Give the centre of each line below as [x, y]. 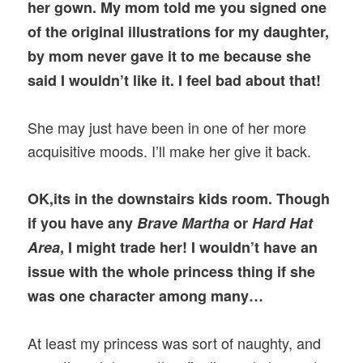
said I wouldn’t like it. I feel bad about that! [175, 80]
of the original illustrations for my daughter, [179, 31]
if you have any [83, 223]
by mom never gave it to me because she [170, 56]
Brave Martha [184, 223]
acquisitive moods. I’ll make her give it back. [170, 150]
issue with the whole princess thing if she [172, 272]
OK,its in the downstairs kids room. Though [179, 199]
